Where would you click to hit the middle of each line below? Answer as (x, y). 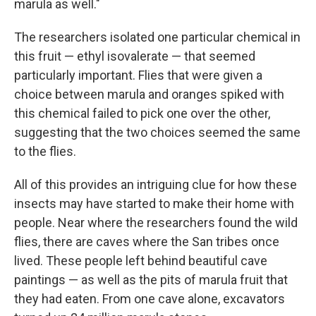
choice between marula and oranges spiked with (149, 95)
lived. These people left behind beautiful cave (141, 261)
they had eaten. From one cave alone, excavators (150, 299)
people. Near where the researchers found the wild (156, 223)
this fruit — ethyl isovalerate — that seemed (135, 56)
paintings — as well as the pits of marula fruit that (151, 280)
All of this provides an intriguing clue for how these (156, 185)
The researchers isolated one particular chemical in (157, 37)
